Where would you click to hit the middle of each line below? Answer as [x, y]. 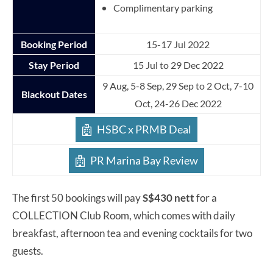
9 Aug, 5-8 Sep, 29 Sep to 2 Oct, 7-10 [178, 86]
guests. [29, 251]
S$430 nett [168, 198]
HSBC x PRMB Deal [144, 129]
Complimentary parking [163, 8]
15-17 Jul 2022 [178, 44]
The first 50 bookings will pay [77, 198]
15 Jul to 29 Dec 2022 [178, 65]
